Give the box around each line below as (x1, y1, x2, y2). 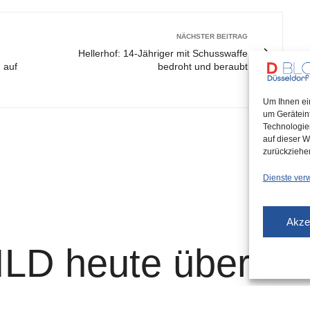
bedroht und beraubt (158, 61, 248, 72)
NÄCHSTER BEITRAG (176, 33, 248, 40)
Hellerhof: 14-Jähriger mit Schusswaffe (78, 48, 248, 59)
